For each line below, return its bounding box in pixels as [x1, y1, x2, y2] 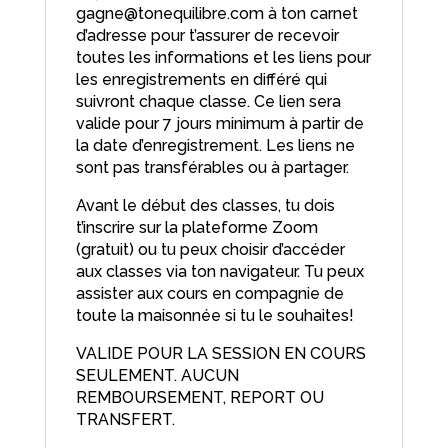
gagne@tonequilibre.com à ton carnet [75, 4, 358, 24]
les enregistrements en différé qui [75, 70, 327, 90]
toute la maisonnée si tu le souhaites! [75, 306, 354, 326]
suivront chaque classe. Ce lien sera [75, 92, 341, 112]
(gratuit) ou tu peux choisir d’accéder [75, 240, 345, 260]
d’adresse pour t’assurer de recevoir [75, 26, 339, 46]
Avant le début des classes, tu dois [75, 196, 335, 216]
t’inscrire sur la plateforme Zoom [75, 218, 318, 238]
